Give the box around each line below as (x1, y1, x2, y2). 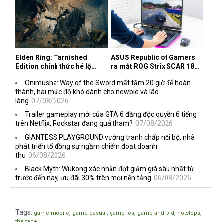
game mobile (34, 210, 69, 217)
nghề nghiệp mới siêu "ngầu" (15, 71, 108, 80)
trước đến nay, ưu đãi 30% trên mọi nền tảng (15, 174, 151, 182)
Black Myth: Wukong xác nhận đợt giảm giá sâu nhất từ (25, 165, 194, 173)
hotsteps (177, 210, 200, 217)
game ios (110, 210, 134, 217)
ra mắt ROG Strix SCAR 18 (111, 62, 194, 71)
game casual (72, 210, 107, 217)
